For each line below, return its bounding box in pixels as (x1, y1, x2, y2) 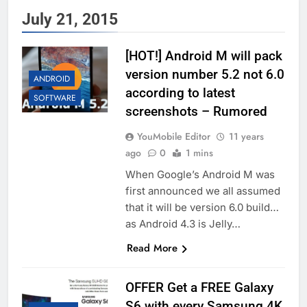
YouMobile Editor (136, 130, 210, 144)
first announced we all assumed (125, 184, 280, 198)
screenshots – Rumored (125, 103, 267, 120)
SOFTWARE (34, 92, 76, 105)
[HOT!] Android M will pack (125, 48, 282, 64)
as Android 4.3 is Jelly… (125, 217, 241, 231)
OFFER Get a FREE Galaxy (125, 280, 273, 296)
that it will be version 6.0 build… (125, 201, 279, 214)
